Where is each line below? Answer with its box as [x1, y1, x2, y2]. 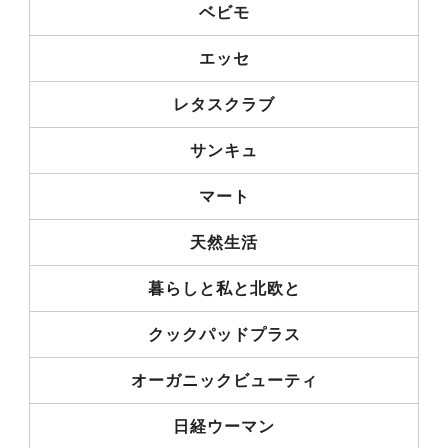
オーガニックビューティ [130, 371, 318, 389]
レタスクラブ [173, 95, 275, 113]
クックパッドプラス [147, 325, 301, 343]
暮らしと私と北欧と [147, 279, 301, 297]
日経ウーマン [173, 417, 275, 435]
